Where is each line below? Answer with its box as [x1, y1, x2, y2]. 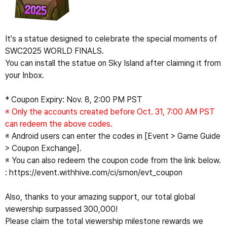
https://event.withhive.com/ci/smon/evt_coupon [9, 168, 182, 178]
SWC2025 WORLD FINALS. [5, 46, 104, 56]
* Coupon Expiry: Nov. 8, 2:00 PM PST [5, 95, 142, 105]
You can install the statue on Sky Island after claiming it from [5, 58, 221, 68]
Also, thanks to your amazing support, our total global [5, 192, 195, 202]
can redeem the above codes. [5, 119, 112, 129]
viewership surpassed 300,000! [5, 204, 118, 214]
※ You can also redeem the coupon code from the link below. [5, 156, 221, 166]
